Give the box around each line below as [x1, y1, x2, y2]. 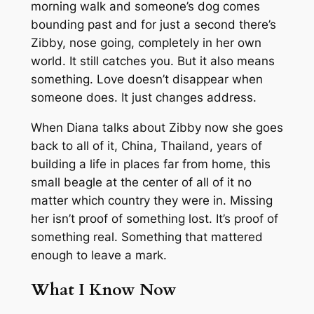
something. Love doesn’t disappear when [30, 71, 263, 86]
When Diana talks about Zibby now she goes [30, 120, 283, 135]
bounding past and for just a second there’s [30, 17, 276, 32]
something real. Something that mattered [30, 229, 263, 244]
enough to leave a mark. [30, 247, 167, 262]
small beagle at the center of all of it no [30, 175, 252, 189]
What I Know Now [30, 278, 177, 301]
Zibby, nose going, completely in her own [30, 35, 261, 50]
